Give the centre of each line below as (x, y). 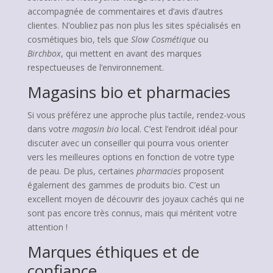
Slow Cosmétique (163, 39)
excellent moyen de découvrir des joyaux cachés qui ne (136, 199)
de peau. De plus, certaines (82, 171)
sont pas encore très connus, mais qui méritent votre (132, 213)
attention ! (47, 227)
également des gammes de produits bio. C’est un (123, 185)
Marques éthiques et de (113, 252)
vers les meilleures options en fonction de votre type (131, 157)
